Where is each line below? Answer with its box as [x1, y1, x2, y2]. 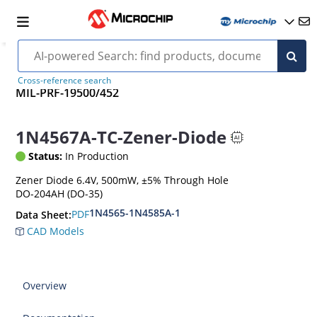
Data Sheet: [16, 207, 72, 221]
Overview [23, 278, 67, 292]
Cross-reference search [17, 74, 111, 86]
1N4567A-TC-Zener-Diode [16, 125, 227, 149]
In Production [62, 149, 129, 163]
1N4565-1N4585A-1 [89, 205, 181, 219]
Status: [28, 149, 63, 163]
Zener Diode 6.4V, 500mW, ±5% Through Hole [16, 173, 229, 187]
